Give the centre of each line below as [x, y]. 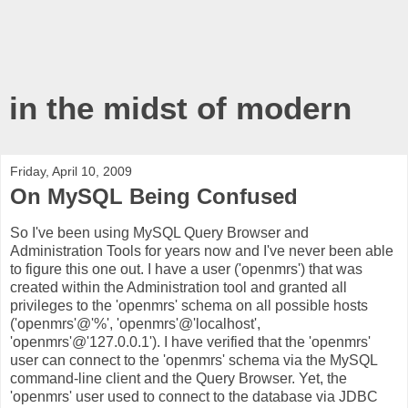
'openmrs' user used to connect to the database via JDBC [194, 396]
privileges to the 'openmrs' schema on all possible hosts [189, 305]
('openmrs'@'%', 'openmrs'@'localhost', [135, 323]
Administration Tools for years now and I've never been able [202, 250]
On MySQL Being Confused [154, 196]
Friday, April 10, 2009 [71, 171]
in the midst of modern [180, 108]
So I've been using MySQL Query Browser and [159, 232]
